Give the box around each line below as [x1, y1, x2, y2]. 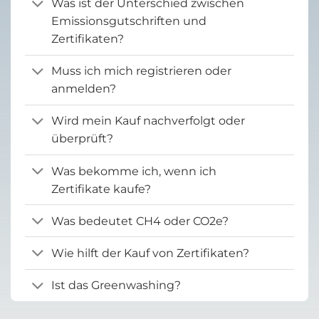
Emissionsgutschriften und [51, 14, 206, 28]
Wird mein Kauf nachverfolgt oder [51, 114, 245, 128]
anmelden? [51, 82, 116, 96]
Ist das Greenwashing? [51, 278, 181, 293]
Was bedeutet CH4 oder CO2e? [51, 214, 229, 228]
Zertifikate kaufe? [51, 182, 151, 196]
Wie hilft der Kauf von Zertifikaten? [51, 246, 249, 260]
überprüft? [51, 132, 113, 146]
